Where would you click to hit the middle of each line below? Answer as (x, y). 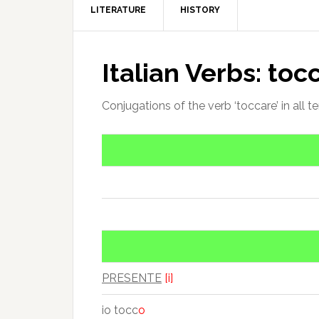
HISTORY (200, 10)
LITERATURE (118, 10)
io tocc (120, 310)
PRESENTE (132, 278)
